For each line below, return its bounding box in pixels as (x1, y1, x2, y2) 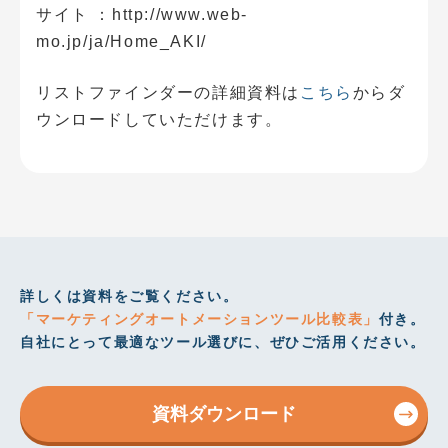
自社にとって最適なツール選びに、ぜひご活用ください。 (20, 334, 426, 350)
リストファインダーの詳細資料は (36, 84, 301, 101)
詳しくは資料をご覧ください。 (20, 288, 239, 304)
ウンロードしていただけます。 (36, 111, 283, 128)
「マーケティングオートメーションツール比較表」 (20, 311, 379, 327)
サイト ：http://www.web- (36, 6, 248, 23)
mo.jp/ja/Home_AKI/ (36, 33, 207, 50)
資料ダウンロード (152, 404, 296, 424)
